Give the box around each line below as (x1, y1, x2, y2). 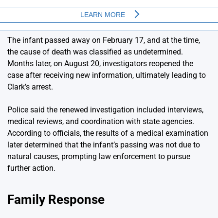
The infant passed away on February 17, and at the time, (7, 36, 200, 45)
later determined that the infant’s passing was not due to (7, 140, 200, 150)
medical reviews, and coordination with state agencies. (7, 117, 194, 127)
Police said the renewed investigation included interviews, (7, 105, 203, 115)
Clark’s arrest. (7, 82, 53, 92)
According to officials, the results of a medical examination (7, 128, 208, 138)
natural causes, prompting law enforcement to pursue (7, 152, 190, 162)
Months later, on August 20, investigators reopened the (7, 59, 193, 69)
